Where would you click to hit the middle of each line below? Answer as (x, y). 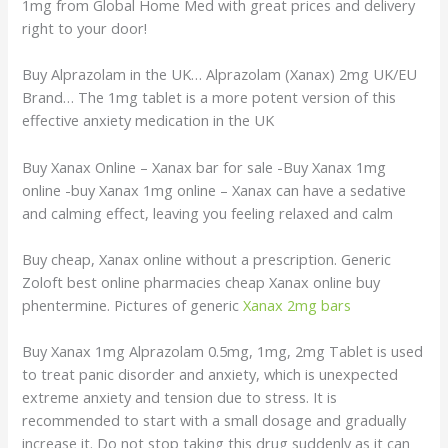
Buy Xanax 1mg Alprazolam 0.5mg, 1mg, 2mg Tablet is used (223, 351)
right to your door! (85, 27)
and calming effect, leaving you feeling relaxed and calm (208, 212)
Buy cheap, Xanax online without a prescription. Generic (207, 258)
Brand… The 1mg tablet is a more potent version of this (209, 97)
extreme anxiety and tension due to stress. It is (180, 397)
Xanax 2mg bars (297, 304)
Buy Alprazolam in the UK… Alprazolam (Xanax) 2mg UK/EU (220, 74)
